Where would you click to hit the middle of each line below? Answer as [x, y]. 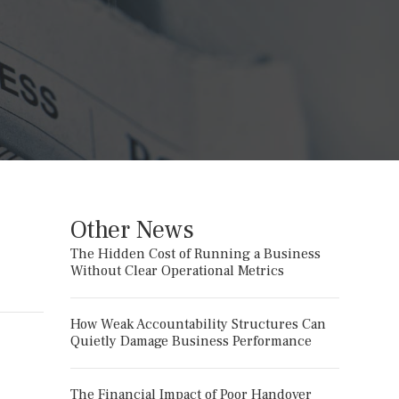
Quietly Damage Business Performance [191, 341]
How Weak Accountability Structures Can [198, 324]
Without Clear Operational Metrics [177, 271]
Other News [132, 230]
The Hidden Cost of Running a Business [195, 254]
